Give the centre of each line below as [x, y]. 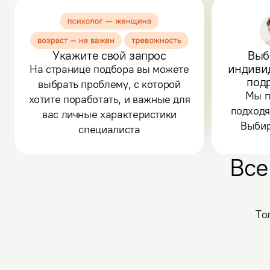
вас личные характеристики [109, 114]
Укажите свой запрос [109, 55]
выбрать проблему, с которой [109, 84]
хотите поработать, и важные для [109, 99]
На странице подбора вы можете [109, 69]
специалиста [109, 129]
